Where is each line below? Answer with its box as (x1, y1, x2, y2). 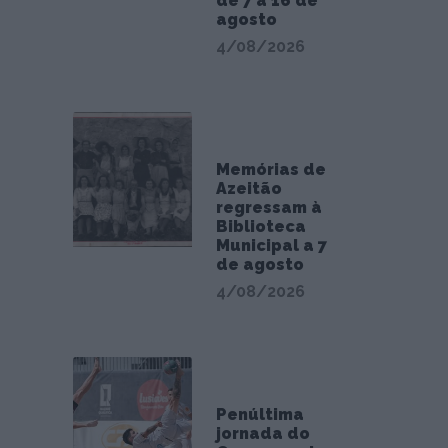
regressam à (215, 198, 322, 217)
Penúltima (215, 405, 304, 424)
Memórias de (215, 160, 326, 179)
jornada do (215, 424, 310, 443)
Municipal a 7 (215, 236, 327, 255)
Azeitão (215, 179, 282, 198)
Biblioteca (215, 217, 306, 236)
